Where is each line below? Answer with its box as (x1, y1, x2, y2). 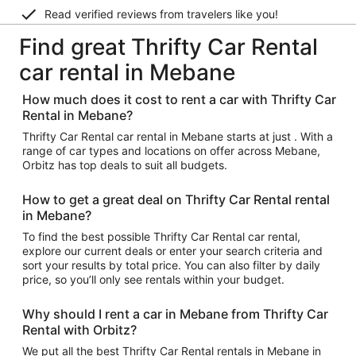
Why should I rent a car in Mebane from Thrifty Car (22, 306, 328, 322)
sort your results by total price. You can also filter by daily (22, 258, 320, 272)
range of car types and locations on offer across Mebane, (22, 144, 320, 157)
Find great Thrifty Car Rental (19, 33, 318, 60)
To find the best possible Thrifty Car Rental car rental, (22, 230, 300, 243)
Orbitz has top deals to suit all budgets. (22, 158, 227, 172)
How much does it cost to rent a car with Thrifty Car (22, 91, 336, 107)
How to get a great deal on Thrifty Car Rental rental (22, 192, 330, 207)
